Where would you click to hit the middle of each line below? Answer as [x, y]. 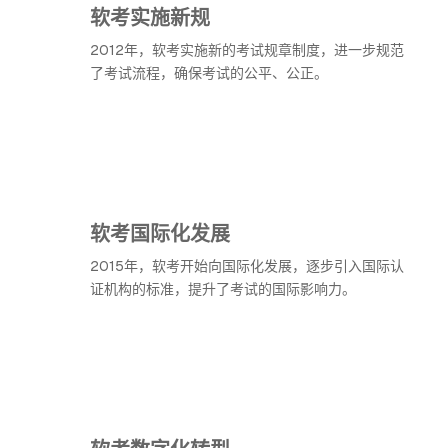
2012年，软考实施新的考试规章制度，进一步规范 [247, 50]
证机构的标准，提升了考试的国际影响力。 [223, 289]
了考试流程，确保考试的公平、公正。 [209, 73]
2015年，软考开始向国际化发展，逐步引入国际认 [247, 266]
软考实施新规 [150, 16]
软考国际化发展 [160, 232]
